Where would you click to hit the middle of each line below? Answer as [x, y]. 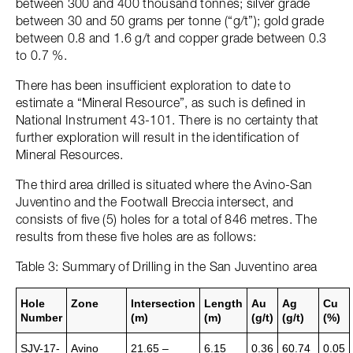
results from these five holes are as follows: [136, 236]
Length [223, 303]
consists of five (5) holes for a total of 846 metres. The [167, 219]
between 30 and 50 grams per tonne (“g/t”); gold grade [170, 20]
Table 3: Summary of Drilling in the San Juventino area [167, 266]
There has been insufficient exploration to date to [154, 85]
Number [41, 318]
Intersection [163, 303]
